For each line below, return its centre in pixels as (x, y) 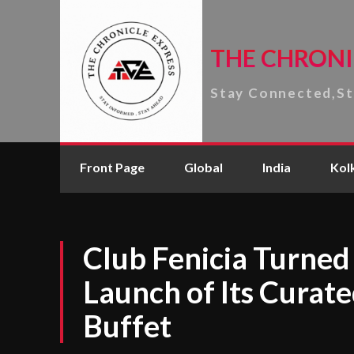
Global (203, 167)
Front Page (112, 167)
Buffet (127, 326)
